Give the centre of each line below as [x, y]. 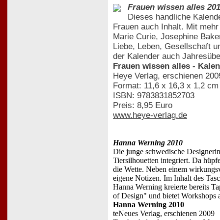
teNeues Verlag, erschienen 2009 [164, 213]
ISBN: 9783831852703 [154, 95]
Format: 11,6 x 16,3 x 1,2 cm [166, 85]
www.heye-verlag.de [150, 115]
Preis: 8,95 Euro [143, 105]
